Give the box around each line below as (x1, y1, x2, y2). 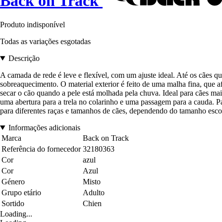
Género (1, 177, 25, 186)
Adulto (83, 188, 105, 197)
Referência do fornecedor (1, 145, 81, 154)
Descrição (8, 54, 40, 63)
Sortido (1, 199, 24, 208)
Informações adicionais (8, 123, 80, 132)
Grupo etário (1, 188, 41, 197)
